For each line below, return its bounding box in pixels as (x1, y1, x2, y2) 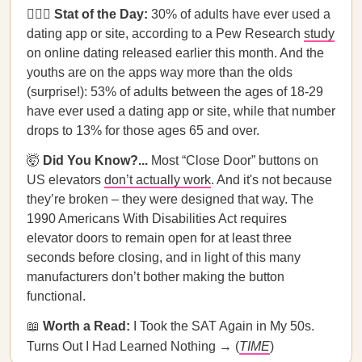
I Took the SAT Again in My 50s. (133, 319, 314, 333)
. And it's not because (211, 173, 332, 187)
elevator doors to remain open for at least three (27, 231, 292, 245)
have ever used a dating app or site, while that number (27, 104, 335, 118)
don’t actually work (104, 173, 211, 187)
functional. (27, 289, 86, 303)
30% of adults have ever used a (148, 7, 330, 21)
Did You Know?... (43, 154, 151, 167)
